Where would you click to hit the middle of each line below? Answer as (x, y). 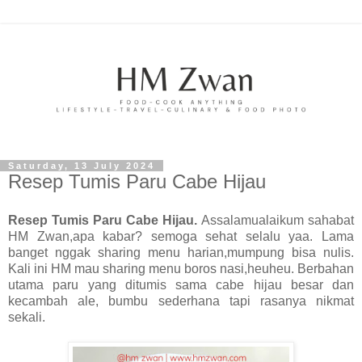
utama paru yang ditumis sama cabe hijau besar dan (181, 284)
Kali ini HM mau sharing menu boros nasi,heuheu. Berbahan (181, 268)
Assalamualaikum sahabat (278, 220)
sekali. (27, 317)
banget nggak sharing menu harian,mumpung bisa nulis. (181, 252)
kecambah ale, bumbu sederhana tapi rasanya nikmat (181, 301)
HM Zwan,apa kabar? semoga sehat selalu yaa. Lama (181, 236)
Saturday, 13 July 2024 (82, 166)
